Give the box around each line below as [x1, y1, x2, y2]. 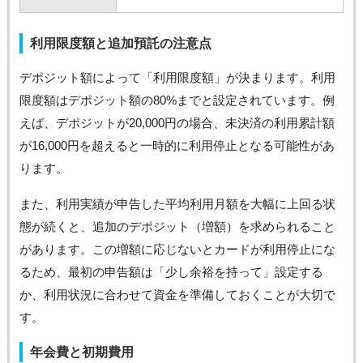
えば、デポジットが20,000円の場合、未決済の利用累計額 [19, 116, 335, 130]
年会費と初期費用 [29, 345, 134, 360]
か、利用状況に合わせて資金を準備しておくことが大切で [19, 288, 335, 302]
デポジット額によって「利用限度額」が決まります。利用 [19, 70, 335, 85]
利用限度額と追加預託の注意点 [29, 36, 211, 51]
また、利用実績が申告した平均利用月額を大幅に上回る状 [19, 197, 335, 211]
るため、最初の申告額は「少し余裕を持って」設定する [19, 265, 323, 280]
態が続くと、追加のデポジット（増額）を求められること [19, 220, 335, 234]
